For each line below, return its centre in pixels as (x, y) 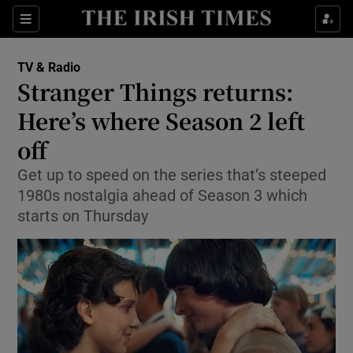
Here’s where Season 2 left (162, 121)
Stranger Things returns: (156, 91)
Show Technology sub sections (234, 182)
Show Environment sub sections (236, 144)
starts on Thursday (83, 216)
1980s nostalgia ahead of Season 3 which (163, 195)
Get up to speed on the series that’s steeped (172, 175)
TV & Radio (49, 67)
